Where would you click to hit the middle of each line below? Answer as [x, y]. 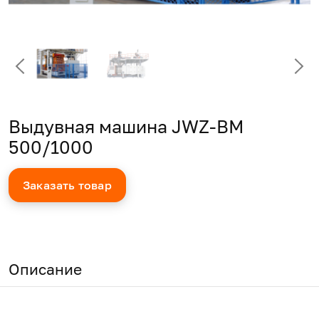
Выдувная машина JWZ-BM [126, 126]
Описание [45, 269]
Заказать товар [67, 185]
